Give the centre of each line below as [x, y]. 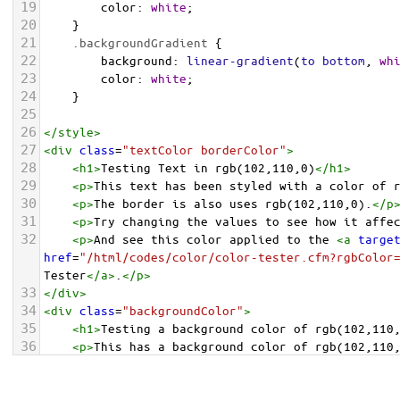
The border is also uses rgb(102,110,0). [233, 203]
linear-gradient [240, 60]
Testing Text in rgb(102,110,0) [208, 167]
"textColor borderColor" [204, 150]
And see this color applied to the [215, 239]
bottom [344, 60]
